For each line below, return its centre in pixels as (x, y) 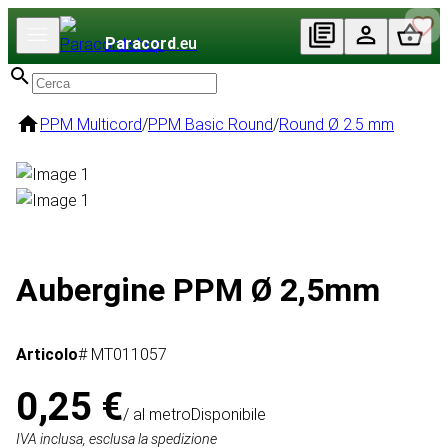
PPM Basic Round (210, 124)
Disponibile (228, 415)
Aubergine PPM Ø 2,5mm (198, 289)
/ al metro (157, 415)
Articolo (47, 355)
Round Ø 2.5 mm (336, 124)
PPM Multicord (91, 124)
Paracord (140, 43)
